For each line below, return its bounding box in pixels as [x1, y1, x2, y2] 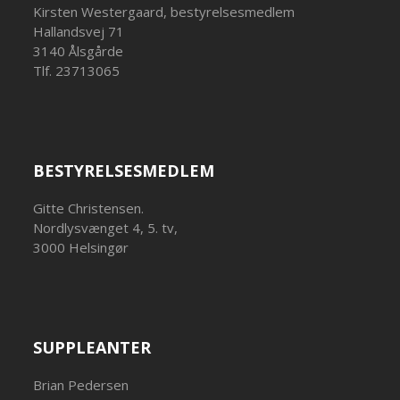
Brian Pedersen [33, 376, 129, 394]
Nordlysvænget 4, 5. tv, [33, 219, 179, 237]
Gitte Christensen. [33, 199, 145, 217]
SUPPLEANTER [33, 337, 152, 358]
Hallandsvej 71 [33, 22, 125, 40]
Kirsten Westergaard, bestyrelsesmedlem [33, 3, 296, 21]
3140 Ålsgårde [33, 42, 124, 60]
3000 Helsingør [33, 238, 129, 256]
